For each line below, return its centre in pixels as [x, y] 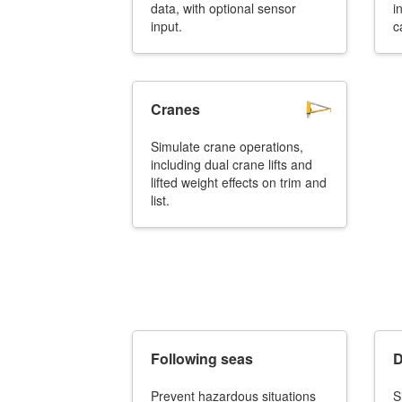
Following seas [202, 358]
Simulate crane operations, [227, 146]
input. [166, 26]
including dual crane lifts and [232, 164]
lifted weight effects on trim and [239, 182]
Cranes [175, 109]
